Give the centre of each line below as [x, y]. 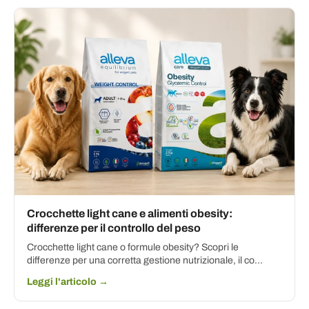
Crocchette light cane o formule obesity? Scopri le [133, 247]
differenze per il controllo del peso [114, 228]
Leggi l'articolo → [68, 281]
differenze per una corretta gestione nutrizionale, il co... [145, 260]
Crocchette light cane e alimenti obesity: [130, 213]
